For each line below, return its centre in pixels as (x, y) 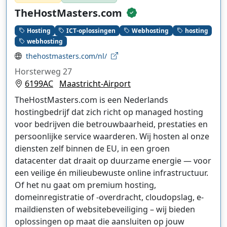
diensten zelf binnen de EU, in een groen (92, 148)
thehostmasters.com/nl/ (66, 56)
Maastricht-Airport (95, 83)
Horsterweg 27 (43, 71)
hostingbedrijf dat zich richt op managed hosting (109, 112)
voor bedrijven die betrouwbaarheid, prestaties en (111, 124)
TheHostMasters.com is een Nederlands (91, 100)
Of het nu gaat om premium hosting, (85, 185)
